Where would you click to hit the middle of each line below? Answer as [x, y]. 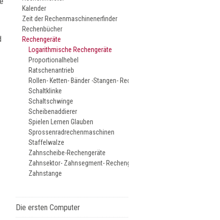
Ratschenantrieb [52, 70]
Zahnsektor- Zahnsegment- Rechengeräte [87, 163]
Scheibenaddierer [53, 111]
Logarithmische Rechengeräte [70, 50]
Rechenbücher [42, 29]
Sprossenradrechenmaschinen [72, 132]
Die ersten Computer [48, 207]
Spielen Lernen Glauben [61, 122]
